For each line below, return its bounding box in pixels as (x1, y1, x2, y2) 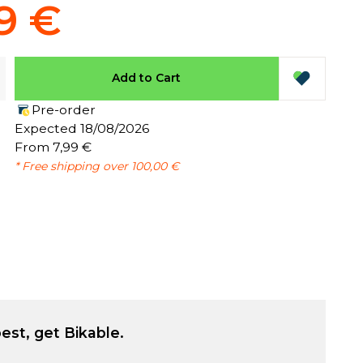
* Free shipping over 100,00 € (14, 158, 179, 173)
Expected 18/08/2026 (14, 120, 149, 136)
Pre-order (31, 101, 96, 117)
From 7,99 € (14, 139, 92, 155)
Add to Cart (112, 70, 181, 85)
